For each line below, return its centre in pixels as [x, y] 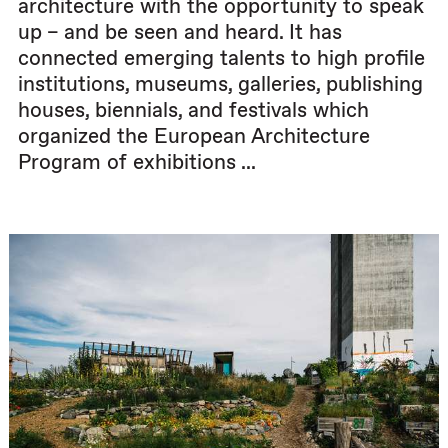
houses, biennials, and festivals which [193, 110]
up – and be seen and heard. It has [180, 32]
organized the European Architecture [194, 136]
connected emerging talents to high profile [221, 58]
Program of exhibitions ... [137, 162]
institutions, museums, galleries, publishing [220, 84]
